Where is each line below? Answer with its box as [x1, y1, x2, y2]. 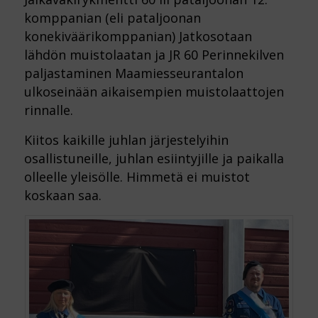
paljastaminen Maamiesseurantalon [23, 65, 243, 82]
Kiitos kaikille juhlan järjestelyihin [23, 131, 229, 148]
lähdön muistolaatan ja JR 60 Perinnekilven [23, 46, 284, 64]
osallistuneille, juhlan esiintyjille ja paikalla [23, 149, 284, 167]
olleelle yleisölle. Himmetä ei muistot [23, 168, 250, 185]
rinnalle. [23, 102, 73, 119]
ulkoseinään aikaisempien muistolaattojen [23, 83, 284, 101]
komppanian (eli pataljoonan [23, 9, 201, 27]
